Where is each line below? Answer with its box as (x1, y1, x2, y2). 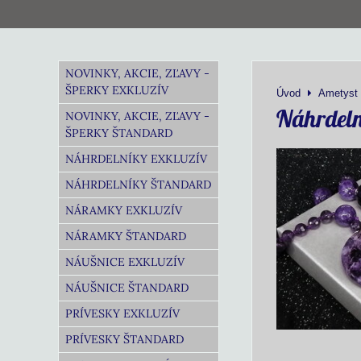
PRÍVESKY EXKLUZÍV (65, 306, 180, 321)
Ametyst (318, 87, 358, 99)
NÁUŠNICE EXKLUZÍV (65, 255, 185, 269)
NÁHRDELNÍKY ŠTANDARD (65, 177, 211, 192)
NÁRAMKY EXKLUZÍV (65, 203, 182, 218)
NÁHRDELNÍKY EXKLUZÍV (65, 151, 207, 166)
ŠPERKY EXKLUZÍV (65, 83, 168, 98)
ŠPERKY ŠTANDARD (65, 126, 172, 140)
